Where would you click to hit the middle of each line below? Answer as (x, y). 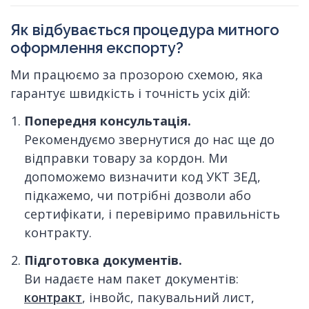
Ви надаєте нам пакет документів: (131, 279)
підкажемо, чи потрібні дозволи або (138, 195)
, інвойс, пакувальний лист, (168, 298)
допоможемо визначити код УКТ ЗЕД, (142, 177)
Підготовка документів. (103, 260)
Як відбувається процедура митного (145, 29)
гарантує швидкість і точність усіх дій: (130, 93)
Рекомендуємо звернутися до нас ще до (149, 139)
